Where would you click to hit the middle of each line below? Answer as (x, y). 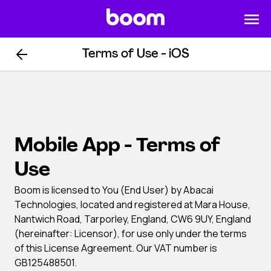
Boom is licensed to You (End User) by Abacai (114, 190)
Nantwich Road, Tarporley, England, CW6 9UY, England (133, 219)
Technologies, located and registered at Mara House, (132, 204)
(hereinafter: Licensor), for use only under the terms (131, 233)
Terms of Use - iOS (135, 54)
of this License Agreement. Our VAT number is (116, 248)
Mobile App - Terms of (117, 146)
